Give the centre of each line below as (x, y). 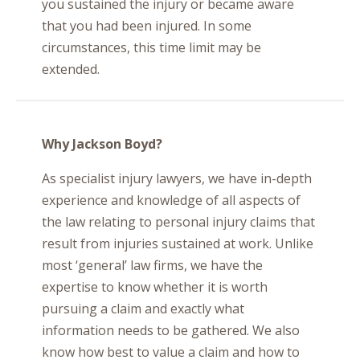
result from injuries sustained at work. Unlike (178, 243)
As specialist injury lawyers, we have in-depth (177, 178)
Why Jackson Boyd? (102, 144)
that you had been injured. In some (147, 26)
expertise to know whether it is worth (155, 287)
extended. (71, 69)
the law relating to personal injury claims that (178, 222)
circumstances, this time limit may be (151, 47)
